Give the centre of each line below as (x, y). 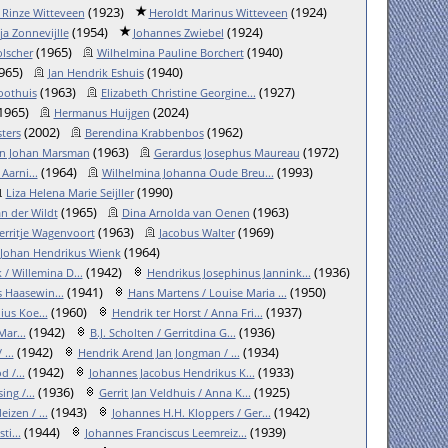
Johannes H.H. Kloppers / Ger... (191, 412)
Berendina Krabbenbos (144, 132)
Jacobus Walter (196, 232)
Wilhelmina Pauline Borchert (170, 52)
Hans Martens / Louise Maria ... (207, 292)
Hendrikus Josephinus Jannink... (228, 272)
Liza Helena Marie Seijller (69, 192)
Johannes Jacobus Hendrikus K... (171, 372)
